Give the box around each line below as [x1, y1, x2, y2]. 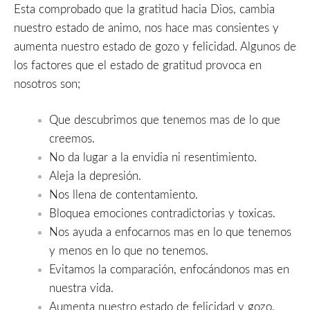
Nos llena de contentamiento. [49, 189, 198, 201]
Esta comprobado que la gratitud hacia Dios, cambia [14, 3, 275, 15]
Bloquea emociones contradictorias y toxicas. [49, 208, 275, 220]
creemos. [49, 133, 95, 145]
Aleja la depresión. [49, 170, 141, 183]
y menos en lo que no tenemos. [49, 245, 208, 257]
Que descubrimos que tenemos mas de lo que [49, 114, 280, 127]
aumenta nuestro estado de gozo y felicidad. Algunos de [14, 40, 296, 53]
